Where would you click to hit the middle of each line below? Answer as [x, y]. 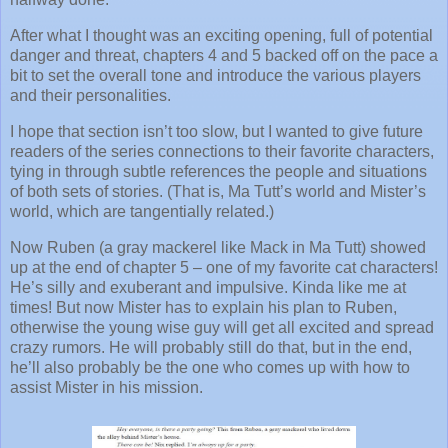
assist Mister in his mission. [106, 387]
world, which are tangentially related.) [142, 211]
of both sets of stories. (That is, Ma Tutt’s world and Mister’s [218, 191]
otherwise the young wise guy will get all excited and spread [222, 327]
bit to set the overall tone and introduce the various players [215, 76]
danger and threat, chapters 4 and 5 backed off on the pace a [224, 56]
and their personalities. [90, 96]
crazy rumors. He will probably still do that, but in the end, [211, 347]
